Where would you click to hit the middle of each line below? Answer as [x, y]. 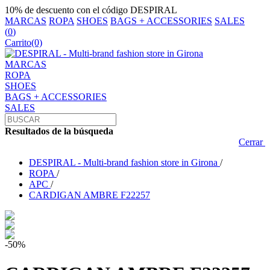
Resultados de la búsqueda [59, 131]
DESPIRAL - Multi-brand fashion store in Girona [123, 162]
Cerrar [252, 142]
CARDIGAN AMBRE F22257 [89, 195]
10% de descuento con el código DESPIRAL [91, 10]
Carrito [18, 42]
